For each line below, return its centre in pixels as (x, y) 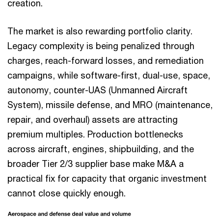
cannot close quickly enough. (67, 193)
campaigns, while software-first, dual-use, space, (109, 75)
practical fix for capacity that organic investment (107, 178)
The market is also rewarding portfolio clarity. (100, 31)
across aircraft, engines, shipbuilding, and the (101, 149)
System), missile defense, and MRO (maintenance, (110, 105)
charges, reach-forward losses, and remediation (106, 60)
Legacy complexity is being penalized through (101, 46)
